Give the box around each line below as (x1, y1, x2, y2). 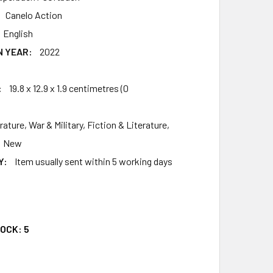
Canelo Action (5, 9, 62, 21)
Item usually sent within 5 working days (14, 155, 172, 167)
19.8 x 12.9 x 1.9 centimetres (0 (9, 82, 129, 94)
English (2, 27, 33, 39)
